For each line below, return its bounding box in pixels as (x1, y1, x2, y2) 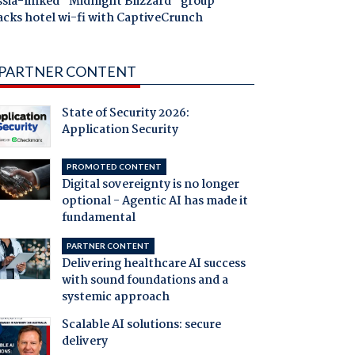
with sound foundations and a (61, 271, 228, 291)
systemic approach (61, 288, 170, 307)
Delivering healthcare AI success (61, 254, 246, 274)
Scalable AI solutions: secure (61, 315, 221, 335)
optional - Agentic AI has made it (61, 192, 248, 212)
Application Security (61, 120, 178, 140)
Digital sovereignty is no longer (61, 175, 239, 195)
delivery (61, 332, 108, 352)
